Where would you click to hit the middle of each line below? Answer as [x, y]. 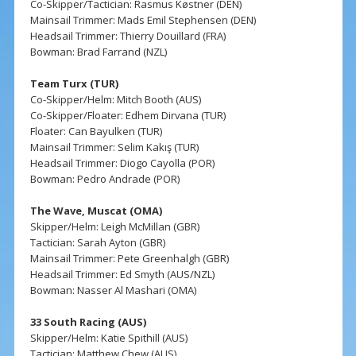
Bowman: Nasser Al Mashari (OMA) [113, 290]
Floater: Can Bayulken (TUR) [96, 132]
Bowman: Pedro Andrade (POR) [104, 179]
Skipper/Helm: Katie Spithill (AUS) [108, 338]
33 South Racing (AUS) [88, 322]
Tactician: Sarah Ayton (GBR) [97, 243]
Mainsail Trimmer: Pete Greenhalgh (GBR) [129, 259]
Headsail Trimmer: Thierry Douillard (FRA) [128, 36]
